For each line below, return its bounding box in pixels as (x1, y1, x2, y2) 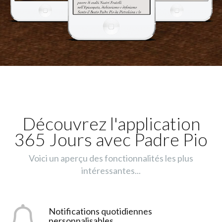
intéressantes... (81, 165, 141, 176)
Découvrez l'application (22, 112, 200, 134)
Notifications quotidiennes (49, 205, 152, 217)
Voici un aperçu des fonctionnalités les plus (29, 152, 193, 164)
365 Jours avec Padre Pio (14, 128, 208, 150)
